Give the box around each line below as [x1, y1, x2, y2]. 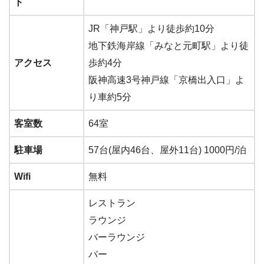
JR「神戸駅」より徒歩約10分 [88, 24, 214, 34]
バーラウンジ [88, 232, 145, 242]
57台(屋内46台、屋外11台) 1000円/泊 [88, 145, 246, 155]
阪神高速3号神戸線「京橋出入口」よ [88, 75, 245, 85]
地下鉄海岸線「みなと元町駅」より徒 [88, 41, 249, 51]
